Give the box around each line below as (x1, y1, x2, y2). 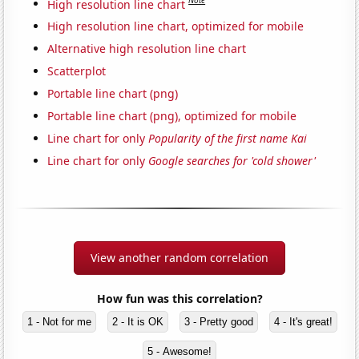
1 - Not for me (26, 316, 91, 329)
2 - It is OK (111, 316, 163, 329)
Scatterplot (47, 63, 107, 79)
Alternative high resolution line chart (47, 41, 247, 57)
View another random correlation (91, 250, 268, 266)
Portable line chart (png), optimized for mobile (47, 108, 297, 124)
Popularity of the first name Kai (148, 131, 308, 147)
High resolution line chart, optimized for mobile (47, 18, 305, 34)
